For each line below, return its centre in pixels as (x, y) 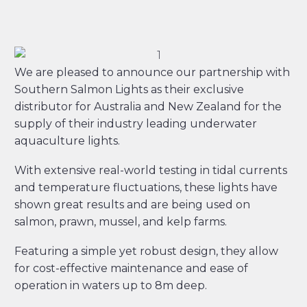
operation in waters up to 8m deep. (111, 285)
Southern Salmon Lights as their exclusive (129, 90)
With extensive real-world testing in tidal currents (151, 170)
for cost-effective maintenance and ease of (131, 268)
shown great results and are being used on (132, 204)
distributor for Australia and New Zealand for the (148, 107)
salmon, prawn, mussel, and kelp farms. (121, 221)
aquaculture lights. (67, 141)
